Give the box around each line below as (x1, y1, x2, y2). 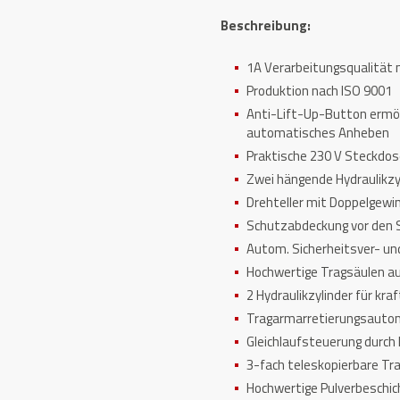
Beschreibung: (221, 15, 314, 36)
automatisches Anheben (246, 122, 390, 143)
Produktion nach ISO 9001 (246, 80, 393, 101)
